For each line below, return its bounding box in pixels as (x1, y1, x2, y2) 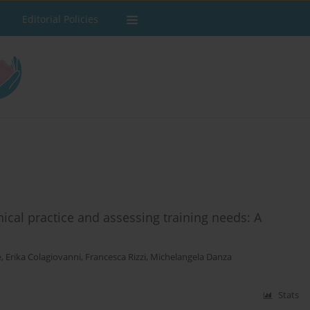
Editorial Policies (22, 12, 98, 26)
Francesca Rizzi (85, 251, 146, 264)
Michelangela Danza (150, 251, 232, 264)
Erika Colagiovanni (6, 251, 81, 264)
